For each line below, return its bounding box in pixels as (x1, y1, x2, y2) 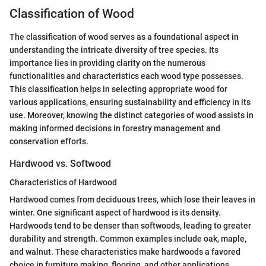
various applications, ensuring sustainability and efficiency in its (9, 97, 251, 107)
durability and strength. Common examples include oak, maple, (9, 233, 246, 243)
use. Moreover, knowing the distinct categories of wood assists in (9, 110, 254, 120)
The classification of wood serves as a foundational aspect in (9, 31, 239, 42)
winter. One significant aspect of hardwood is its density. (9, 207, 221, 217)
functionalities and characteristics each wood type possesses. (9, 71, 243, 81)
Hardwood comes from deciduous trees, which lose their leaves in (9, 194, 255, 204)
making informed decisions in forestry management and (9, 123, 220, 133)
